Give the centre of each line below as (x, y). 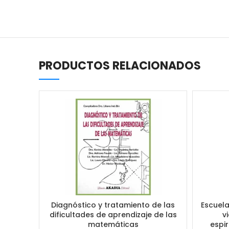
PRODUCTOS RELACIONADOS (120, 65)
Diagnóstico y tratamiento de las (113, 205)
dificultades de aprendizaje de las (113, 214)
